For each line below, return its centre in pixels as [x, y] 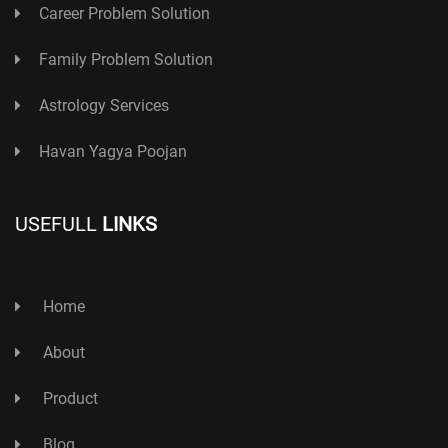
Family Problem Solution [126, 59]
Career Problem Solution [124, 13]
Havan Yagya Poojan [113, 151]
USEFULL [58, 223]
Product [68, 398]
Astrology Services [104, 105]
